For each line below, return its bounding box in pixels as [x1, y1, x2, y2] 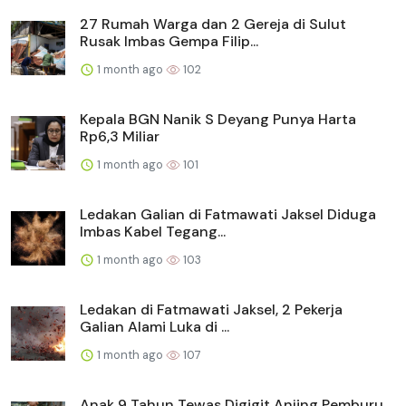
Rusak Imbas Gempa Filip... [80, 31, 258, 51]
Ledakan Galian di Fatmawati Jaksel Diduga [80, 204, 376, 224]
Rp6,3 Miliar [80, 126, 159, 146]
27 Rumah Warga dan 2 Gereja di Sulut [80, 14, 346, 34]
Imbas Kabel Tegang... [80, 221, 226, 241]
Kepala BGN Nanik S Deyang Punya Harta [80, 109, 356, 129]
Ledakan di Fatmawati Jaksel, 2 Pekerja [80, 299, 343, 319]
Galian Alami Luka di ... [80, 316, 229, 336]
